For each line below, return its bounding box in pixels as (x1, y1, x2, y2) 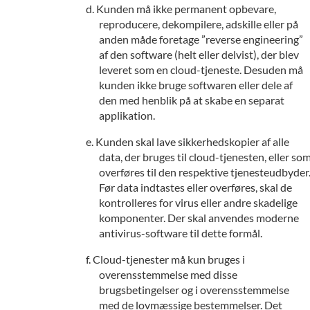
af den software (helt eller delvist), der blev (99, 48, 299, 61)
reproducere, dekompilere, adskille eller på (99, 17, 298, 30)
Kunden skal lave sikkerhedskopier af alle (95, 135, 289, 148)
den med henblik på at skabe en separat (99, 93, 284, 107)
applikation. (99, 109, 155, 122)
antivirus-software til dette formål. (99, 226, 262, 239)
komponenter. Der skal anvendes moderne (99, 211, 299, 224)
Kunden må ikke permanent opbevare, (96, 2, 276, 15)
